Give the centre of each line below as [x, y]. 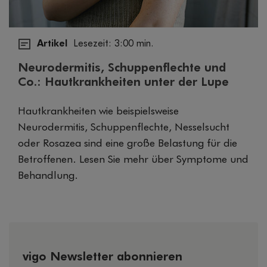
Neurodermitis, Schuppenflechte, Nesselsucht [124, 127]
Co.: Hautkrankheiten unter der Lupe [123, 82]
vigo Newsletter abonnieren [103, 257]
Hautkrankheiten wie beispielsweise [98, 111]
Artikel [52, 44]
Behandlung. [48, 176]
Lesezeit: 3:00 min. [113, 44]
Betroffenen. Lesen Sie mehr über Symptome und [133, 159]
